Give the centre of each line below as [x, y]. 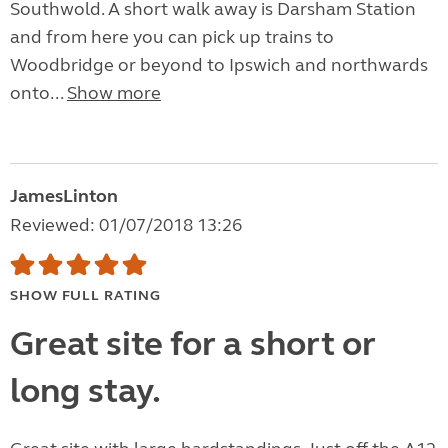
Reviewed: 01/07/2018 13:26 [126, 225]
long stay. [85, 391]
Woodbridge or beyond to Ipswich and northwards [219, 65]
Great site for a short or [192, 344]
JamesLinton [64, 196]
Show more [114, 93]
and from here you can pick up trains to [172, 37]
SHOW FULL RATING [85, 296]
